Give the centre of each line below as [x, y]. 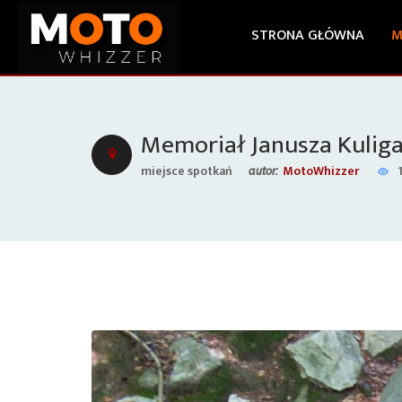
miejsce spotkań [187, 171]
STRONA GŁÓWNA [308, 35]
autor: [263, 170]
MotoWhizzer [321, 171]
